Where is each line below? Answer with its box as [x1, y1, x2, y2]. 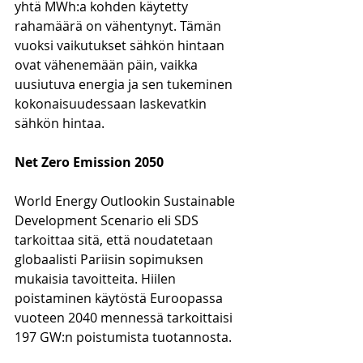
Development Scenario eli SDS [15, 211, 202, 229]
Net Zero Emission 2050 [15, 153, 164, 171]
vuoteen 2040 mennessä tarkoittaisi [15, 309, 236, 327]
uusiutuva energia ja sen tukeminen [15, 75, 236, 93]
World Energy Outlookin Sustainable [15, 192, 238, 210]
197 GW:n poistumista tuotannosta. [15, 328, 235, 346]
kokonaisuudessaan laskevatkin [15, 95, 210, 113]
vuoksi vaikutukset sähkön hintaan [15, 36, 228, 54]
